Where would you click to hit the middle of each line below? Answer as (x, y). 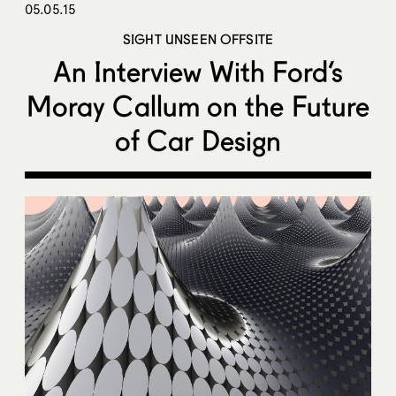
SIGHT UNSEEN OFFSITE (198, 39)
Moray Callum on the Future (198, 106)
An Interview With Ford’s (198, 72)
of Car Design (198, 141)
